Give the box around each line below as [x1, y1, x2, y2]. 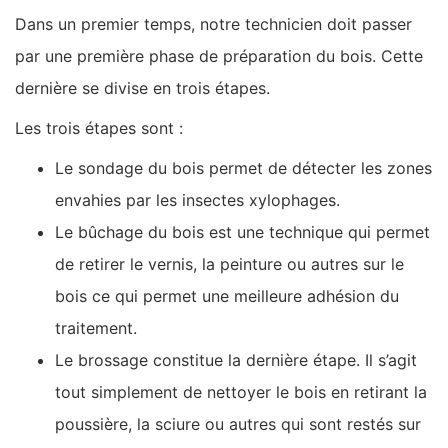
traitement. [55, 317, 137, 338]
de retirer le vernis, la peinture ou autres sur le [55, 253, 404, 274]
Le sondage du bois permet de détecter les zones [55, 157, 432, 178]
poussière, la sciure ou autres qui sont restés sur [55, 413, 421, 434]
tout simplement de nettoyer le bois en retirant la [55, 381, 427, 402]
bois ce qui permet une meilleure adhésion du [55, 285, 399, 306]
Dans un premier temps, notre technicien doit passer [15, 13, 412, 34]
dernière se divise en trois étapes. [15, 77, 270, 98]
